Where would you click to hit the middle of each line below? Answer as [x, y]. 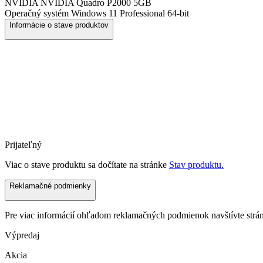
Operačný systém [37, 13]
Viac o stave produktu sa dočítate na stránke [87, 165]
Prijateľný [23, 145]
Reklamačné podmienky [50, 186]
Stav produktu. [196, 165]
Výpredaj [22, 235]
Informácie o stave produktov [59, 25]
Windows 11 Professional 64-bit [129, 13]
